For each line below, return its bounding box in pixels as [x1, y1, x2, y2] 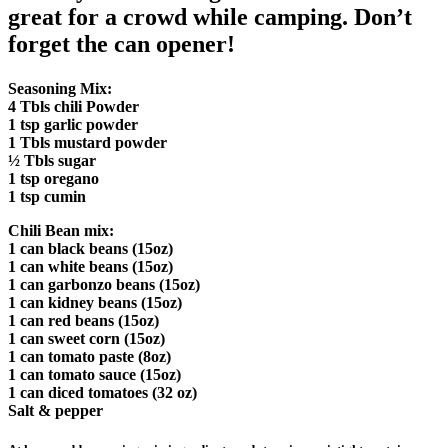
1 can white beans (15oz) [8, 257, 173, 275]
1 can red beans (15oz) [8, 311, 159, 329]
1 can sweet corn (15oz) [8, 329, 165, 347]
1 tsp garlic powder [8, 115, 138, 133]
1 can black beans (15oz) [8, 239, 173, 257]
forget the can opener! [8, 31, 235, 58]
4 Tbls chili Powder [8, 97, 139, 115]
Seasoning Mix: [8, 79, 112, 97]
